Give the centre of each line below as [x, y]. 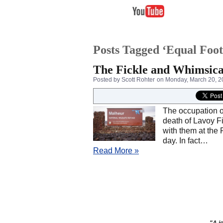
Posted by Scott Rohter [124, 79]
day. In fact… [185, 140]
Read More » [116, 150]
